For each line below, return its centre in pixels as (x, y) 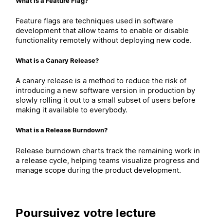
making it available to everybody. (72, 110)
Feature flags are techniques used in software (94, 20)
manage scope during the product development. (98, 170)
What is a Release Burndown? (62, 130)
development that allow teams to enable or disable (102, 30)
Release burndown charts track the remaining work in (108, 150)
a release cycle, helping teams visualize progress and (108, 160)
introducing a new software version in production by (105, 91)
